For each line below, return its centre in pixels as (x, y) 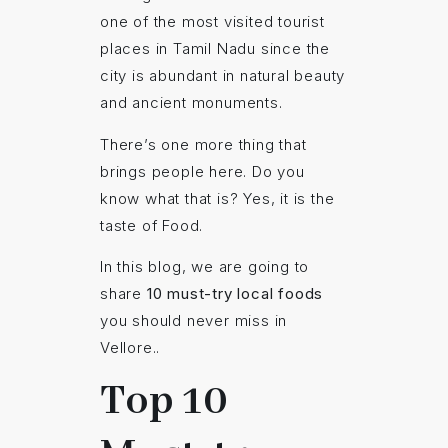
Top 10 (164, 402)
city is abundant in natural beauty (223, 76)
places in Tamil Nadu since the (215, 49)
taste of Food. (152, 225)
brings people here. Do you (202, 171)
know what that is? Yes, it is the (217, 198)
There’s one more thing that (203, 144)
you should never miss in (194, 320)
